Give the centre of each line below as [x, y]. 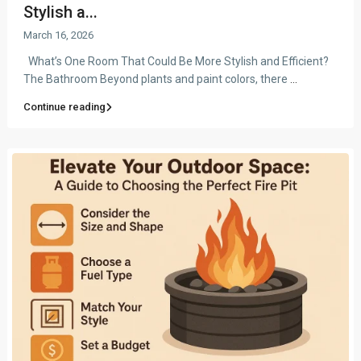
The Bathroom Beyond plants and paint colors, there [157, 79]
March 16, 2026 [58, 35]
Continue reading [64, 107]
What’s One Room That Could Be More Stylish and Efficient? [176, 62]
